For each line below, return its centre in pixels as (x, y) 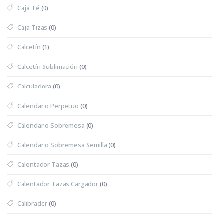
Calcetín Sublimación (47, 66)
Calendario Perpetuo (48, 105)
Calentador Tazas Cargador (58, 184)
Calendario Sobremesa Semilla (62, 144)
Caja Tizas (32, 27)
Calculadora (34, 86)
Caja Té (28, 8)
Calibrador (32, 203)
